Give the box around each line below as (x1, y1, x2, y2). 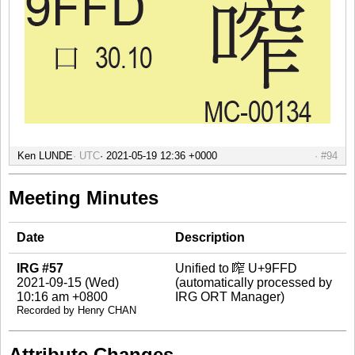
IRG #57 (17, 261, 63, 275)
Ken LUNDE (17, 150, 73, 162)
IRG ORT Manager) (175, 290, 284, 303)
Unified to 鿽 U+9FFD (175, 261, 297, 275)
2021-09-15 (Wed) (17, 276, 119, 289)
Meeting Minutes (9, 187, 158, 208)
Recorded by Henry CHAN (17, 304, 136, 316)
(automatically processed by (175, 276, 332, 289)
